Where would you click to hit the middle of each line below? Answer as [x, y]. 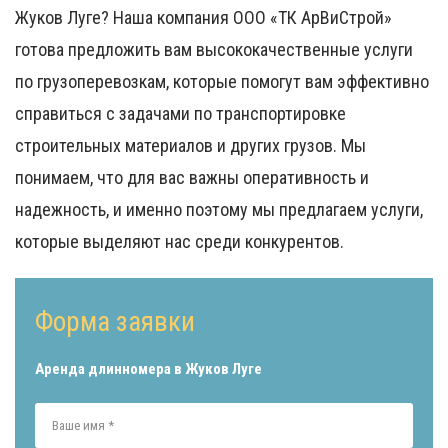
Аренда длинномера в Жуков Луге [148, 369]
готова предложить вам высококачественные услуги [214, 50]
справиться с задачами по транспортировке [180, 114]
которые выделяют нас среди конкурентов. [179, 242]
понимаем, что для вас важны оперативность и [192, 178]
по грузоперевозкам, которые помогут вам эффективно [222, 82]
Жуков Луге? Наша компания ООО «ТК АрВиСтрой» [203, 18]
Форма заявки [115, 322]
